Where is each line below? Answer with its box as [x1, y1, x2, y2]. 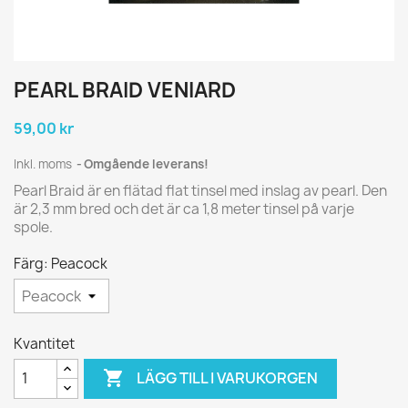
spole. [14, 217, 53, 237]
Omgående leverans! [84, 155, 209, 172]
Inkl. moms [14, 155, 75, 172]
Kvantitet [14, 333, 75, 353]
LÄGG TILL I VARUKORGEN [137, 368, 319, 388]
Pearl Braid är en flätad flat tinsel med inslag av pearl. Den [14, 180, 387, 200]
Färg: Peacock [14, 253, 107, 273]
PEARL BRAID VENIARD [14, 76, 236, 104]
